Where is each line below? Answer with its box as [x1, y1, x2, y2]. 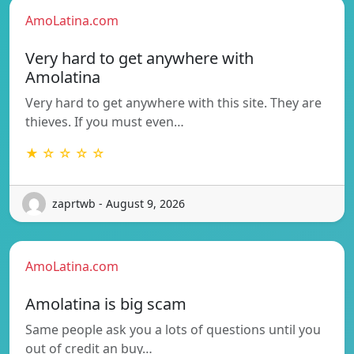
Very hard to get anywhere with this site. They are [25, 93, 322, 111]
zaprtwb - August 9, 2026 [52, 196, 185, 212]
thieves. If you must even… [25, 112, 184, 130]
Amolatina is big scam [25, 292, 186, 314]
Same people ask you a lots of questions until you [25, 320, 321, 338]
